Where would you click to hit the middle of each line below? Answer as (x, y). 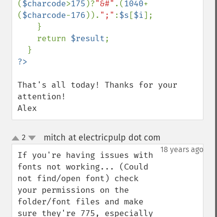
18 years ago (182, 149)
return (54, 39)
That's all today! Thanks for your (97, 85)
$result (88, 39)
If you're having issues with (85, 155)
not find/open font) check (78, 178)
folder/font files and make (80, 202)
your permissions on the (73, 190)
